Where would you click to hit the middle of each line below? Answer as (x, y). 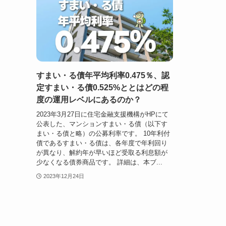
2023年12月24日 (64, 176)
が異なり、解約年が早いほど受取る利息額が (102, 152)
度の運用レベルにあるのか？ (89, 100)
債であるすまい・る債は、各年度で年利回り (102, 143)
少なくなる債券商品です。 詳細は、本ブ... (99, 162)
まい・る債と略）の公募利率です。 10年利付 (103, 133)
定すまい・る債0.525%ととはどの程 (102, 88)
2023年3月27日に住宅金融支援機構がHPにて (102, 114)
